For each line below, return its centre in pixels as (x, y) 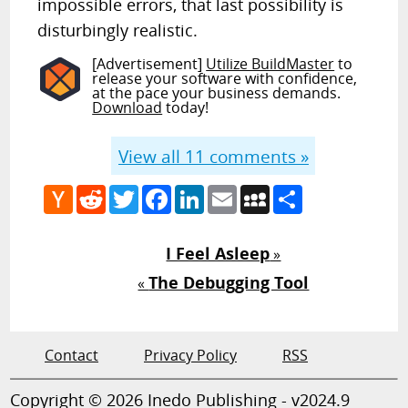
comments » (256, 156)
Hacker (97, 192)
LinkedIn (233, 192)
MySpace (301, 192)
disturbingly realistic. (118, 30)
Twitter (163, 192)
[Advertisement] (149, 64)
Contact (71, 355)
